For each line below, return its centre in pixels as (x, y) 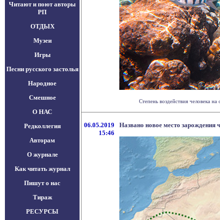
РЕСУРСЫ (42, 211)
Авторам (42, 140)
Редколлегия (42, 126)
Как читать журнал (42, 169)
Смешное (42, 97)
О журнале (42, 154)
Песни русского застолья (42, 69)
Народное (42, 83)
